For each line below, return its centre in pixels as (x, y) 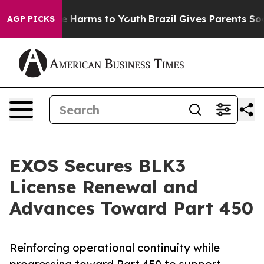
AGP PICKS (31, 19)
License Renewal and (104, 187)
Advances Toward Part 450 (131, 208)
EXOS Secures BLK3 (98, 166)
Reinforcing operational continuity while (115, 248)
